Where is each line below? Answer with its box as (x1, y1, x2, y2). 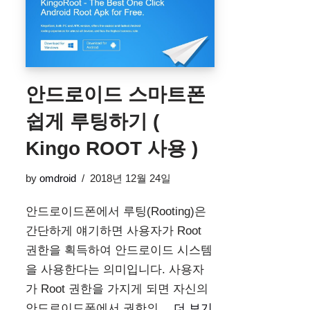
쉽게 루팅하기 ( (26, 111, 159, 133)
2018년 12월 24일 (90, 172, 171, 185)
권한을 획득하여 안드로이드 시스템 (26, 244, 212, 257)
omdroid (39, 172, 76, 185)
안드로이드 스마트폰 (26, 84, 206, 106)
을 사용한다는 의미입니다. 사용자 (26, 263, 204, 277)
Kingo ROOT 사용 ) (26, 138, 198, 160)
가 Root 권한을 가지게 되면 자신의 (26, 282, 208, 296)
